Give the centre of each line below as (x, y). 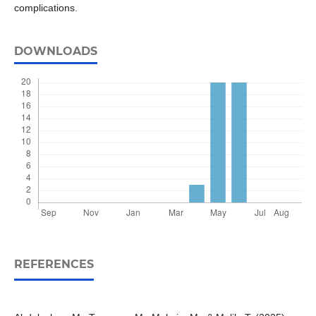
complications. (45, 8)
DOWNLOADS (55, 51)
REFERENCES (54, 265)
